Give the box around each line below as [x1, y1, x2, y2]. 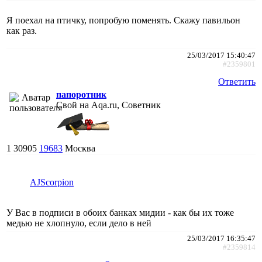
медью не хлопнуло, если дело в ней [6, 218, 151, 228]
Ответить [218, 76, 256, 87]
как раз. [6, 25, 37, 36]
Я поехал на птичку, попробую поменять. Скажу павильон [6, 15, 240, 25]
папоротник [56, 89, 106, 99]
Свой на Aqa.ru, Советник [56, 99, 161, 110]
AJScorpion [30, 177, 74, 187]
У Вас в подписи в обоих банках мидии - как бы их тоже [6, 207, 234, 218]
